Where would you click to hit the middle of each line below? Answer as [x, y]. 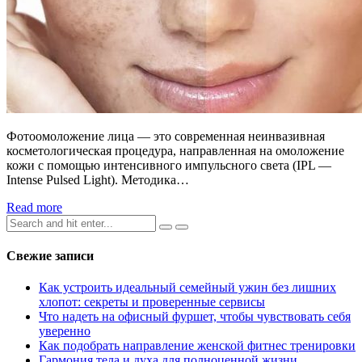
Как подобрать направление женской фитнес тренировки [197, 346]
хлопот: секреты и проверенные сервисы [152, 302]
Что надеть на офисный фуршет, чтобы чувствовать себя [195, 317]
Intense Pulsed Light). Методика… [98, 179]
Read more [34, 207]
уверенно [65, 331]
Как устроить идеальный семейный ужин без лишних [187, 288]
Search [23, 221]
